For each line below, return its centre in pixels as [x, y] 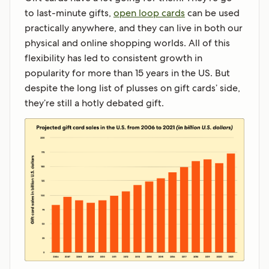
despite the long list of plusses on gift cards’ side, [132, 88]
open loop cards [149, 13]
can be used [212, 13]
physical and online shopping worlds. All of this [127, 43]
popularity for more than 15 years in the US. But [127, 73]
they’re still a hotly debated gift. [94, 103]
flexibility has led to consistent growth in [113, 58]
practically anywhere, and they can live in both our [134, 28]
